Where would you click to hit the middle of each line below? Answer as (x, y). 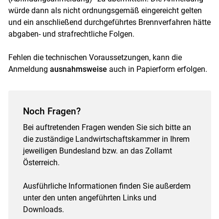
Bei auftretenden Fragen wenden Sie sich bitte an (107, 128)
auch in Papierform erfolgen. (158, 69)
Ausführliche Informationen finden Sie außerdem (107, 186)
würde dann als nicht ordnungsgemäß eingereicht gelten (105, 11)
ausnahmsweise (79, 69)
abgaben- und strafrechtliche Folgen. (71, 34)
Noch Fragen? (52, 111)
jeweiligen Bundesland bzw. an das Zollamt (97, 151)
